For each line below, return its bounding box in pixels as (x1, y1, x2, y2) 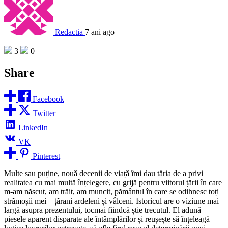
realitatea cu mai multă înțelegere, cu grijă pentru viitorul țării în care (4, 178, 222, 187)
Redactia (55, 27, 83, 36)
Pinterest (33, 152, 60, 161)
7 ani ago (85, 27, 115, 36)
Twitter (33, 109, 55, 118)
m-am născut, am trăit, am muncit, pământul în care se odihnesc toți (4, 187, 219, 196)
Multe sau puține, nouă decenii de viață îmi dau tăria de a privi (4, 169, 203, 178)
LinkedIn (18, 123, 48, 132)
